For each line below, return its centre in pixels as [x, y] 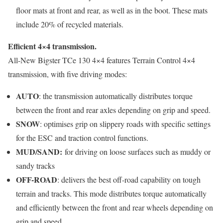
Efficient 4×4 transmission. [52, 46]
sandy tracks [35, 166]
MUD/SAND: [39, 152]
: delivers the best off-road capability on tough [129, 179]
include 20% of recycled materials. [70, 24]
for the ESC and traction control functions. [82, 138]
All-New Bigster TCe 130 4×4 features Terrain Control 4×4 [102, 60]
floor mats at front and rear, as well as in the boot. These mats [112, 10]
